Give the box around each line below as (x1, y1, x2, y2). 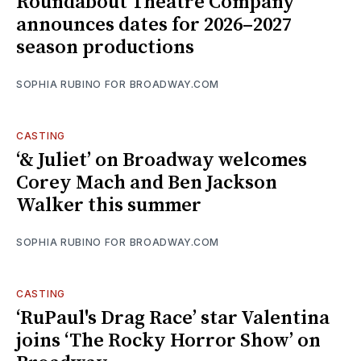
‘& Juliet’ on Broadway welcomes (16, 147, 307, 172)
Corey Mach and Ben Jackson (16, 170, 277, 195)
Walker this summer (16, 193, 201, 218)
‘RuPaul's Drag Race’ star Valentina (16, 305, 330, 330)
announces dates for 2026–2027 (16, 12, 292, 37)
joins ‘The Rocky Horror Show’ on (16, 328, 321, 353)
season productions (16, 35, 194, 60)
